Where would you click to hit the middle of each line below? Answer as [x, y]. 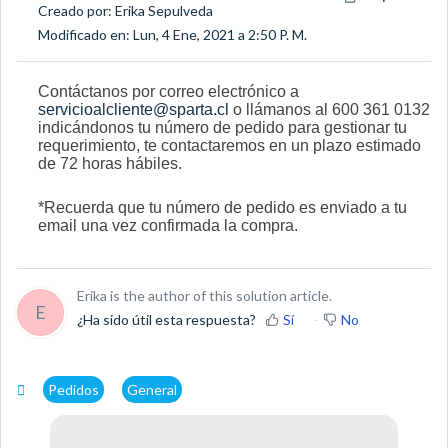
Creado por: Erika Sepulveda [125, 11]
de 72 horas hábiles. [109, 163]
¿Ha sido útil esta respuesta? [166, 319]
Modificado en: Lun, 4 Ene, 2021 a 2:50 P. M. [172, 35]
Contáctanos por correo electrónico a [168, 91]
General [152, 389]
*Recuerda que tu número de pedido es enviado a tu [222, 207]
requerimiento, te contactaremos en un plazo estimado [229, 145]
